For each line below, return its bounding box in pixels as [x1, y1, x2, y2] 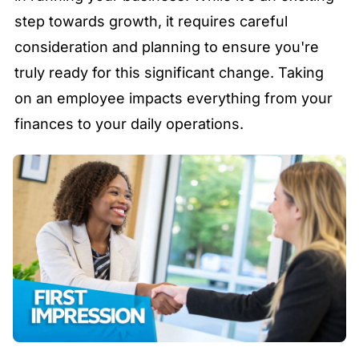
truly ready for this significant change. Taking [14, 64, 324, 82]
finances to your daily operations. [14, 115, 244, 133]
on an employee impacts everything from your [14, 90, 333, 107]
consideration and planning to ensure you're [14, 38, 319, 56]
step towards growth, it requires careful [14, 13, 288, 30]
